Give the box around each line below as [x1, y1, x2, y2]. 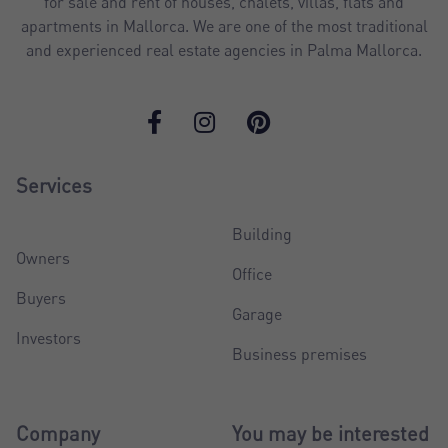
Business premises [232, 344, 367, 365]
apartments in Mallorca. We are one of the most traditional [20, 16, 428, 37]
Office [232, 264, 272, 285]
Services [16, 173, 92, 199]
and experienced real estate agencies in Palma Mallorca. [26, 40, 422, 61]
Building [232, 224, 292, 245]
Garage [232, 304, 282, 325]
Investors [16, 328, 81, 349]
